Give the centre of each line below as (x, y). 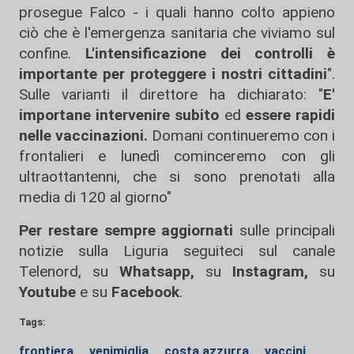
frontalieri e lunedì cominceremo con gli (177, 156)
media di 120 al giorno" (95, 197)
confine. (45, 53)
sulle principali (284, 230)
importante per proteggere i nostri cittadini (173, 74)
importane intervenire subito (119, 115)
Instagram (263, 271)
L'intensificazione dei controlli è (203, 53)
